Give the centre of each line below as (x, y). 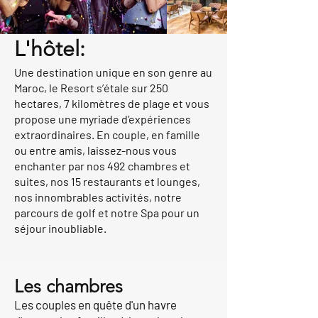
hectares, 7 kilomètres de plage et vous (112, 103)
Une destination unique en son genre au (113, 72)
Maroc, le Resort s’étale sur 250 (91, 88)
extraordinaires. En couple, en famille (107, 135)
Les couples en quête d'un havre (95, 305)
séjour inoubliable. (60, 228)
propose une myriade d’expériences (103, 119)
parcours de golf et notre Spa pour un (107, 213)
